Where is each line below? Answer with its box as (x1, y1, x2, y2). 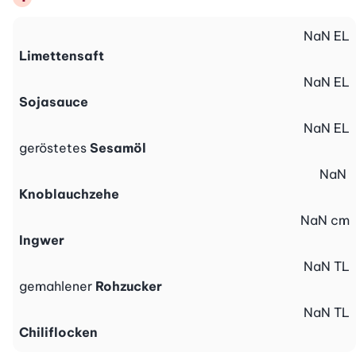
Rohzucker (95, 278, 162, 295)
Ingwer (19, 232, 64, 249)
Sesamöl (90, 140, 146, 157)
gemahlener (19, 278, 95, 295)
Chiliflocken (19, 324, 98, 341)
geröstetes (19, 140, 90, 157)
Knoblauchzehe (19, 186, 119, 203)
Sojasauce (19, 94, 88, 110)
